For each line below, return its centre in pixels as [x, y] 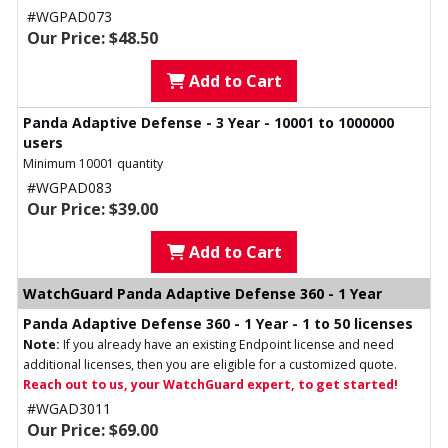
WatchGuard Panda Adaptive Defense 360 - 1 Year [202, 294]
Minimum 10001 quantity [93, 164]
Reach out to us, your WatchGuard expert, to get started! [210, 385]
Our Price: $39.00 [92, 209]
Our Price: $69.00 [92, 430]
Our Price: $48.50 [92, 38]
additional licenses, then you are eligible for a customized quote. [210, 365]
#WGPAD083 [69, 188]
